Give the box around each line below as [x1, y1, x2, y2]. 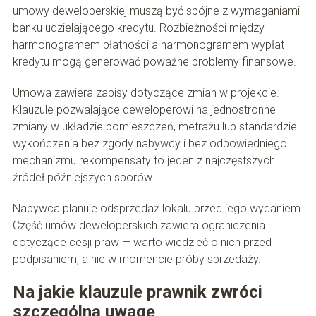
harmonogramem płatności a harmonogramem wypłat [12, 38, 284, 52]
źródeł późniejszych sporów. [12, 171, 154, 185]
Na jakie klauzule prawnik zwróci [12, 282, 262, 303]
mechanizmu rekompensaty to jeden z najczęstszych [12, 154, 275, 168]
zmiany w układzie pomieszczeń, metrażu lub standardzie [12, 120, 297, 134]
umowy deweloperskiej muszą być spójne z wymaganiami [12, 4, 300, 18]
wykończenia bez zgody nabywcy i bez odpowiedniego [12, 137, 287, 151]
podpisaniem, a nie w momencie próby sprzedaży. [12, 253, 261, 267]
